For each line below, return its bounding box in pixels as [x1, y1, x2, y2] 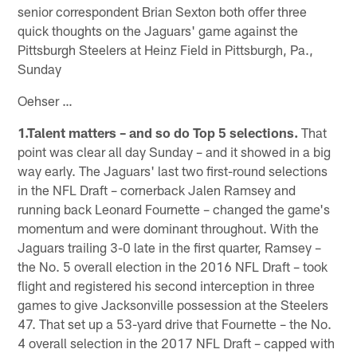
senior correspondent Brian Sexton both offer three [18, 2, 308, 19]
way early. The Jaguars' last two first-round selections [18, 162, 328, 178]
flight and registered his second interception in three [18, 277, 316, 293]
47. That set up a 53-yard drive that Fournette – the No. [18, 315, 332, 331]
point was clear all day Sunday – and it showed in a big [18, 143, 331, 159]
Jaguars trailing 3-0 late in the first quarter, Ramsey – [18, 238, 322, 255]
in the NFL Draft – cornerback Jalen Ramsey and [18, 181, 296, 198]
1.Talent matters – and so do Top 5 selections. [18, 124, 299, 140]
